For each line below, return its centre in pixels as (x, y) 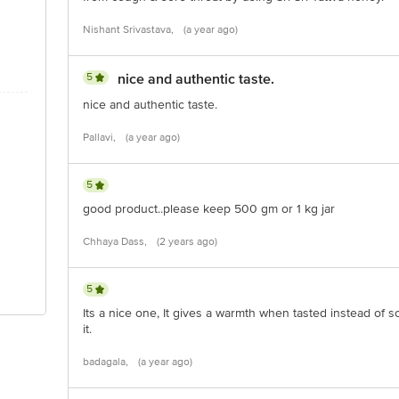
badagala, (107, 362)
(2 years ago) (187, 242)
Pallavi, (101, 138)
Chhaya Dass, (116, 242)
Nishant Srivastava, (130, 30)
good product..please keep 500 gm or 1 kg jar (209, 209)
